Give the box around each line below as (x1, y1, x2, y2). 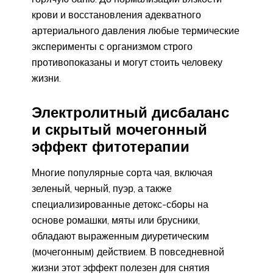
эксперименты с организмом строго (32, 40, 193, 52)
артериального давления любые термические (32, 24, 239, 37)
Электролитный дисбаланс (32, 102, 229, 121)
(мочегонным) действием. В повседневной (32, 246, 224, 258)
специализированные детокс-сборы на (32, 198, 208, 211)
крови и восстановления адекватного (32, 8, 201, 21)
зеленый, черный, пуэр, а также (32, 182, 172, 195)
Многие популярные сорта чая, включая (32, 166, 213, 179)
